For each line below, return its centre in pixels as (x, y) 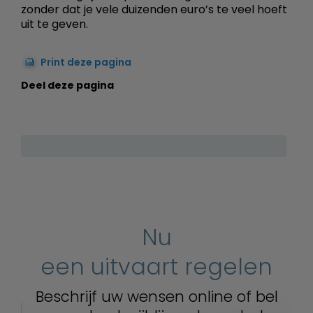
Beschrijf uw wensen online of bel (156, 296)
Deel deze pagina (67, 85)
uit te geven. (54, 24)
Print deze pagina (86, 62)
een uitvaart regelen (156, 266)
